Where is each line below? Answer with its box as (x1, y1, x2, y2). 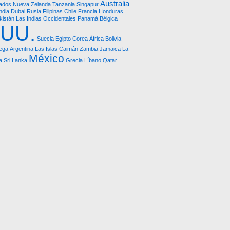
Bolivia (105, 35, 121, 42)
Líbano (84, 57, 101, 63)
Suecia (37, 35, 54, 42)
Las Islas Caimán (35, 46, 78, 52)
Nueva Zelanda (13, 1, 51, 7)
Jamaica (100, 46, 121, 52)
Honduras (99, 8, 123, 14)
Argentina (10, 46, 33, 52)
